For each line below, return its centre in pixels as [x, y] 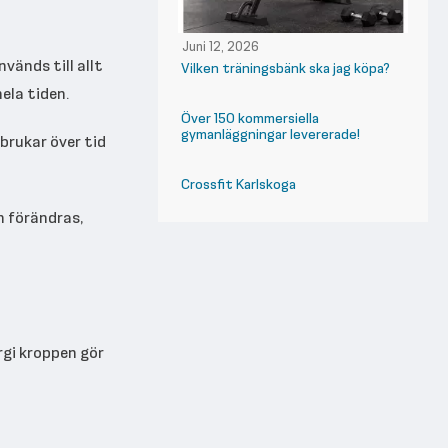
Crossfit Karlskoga [238, 184]
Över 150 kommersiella [250, 118]
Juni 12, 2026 [220, 46]
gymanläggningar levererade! [270, 134]
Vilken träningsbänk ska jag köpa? [285, 68]
